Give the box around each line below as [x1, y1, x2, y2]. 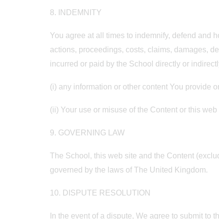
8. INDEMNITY [50, 8, 102, 17]
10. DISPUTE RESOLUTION [50, 189, 151, 197]
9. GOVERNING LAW [50, 129, 125, 137]
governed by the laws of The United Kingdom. [50, 166, 208, 174]
